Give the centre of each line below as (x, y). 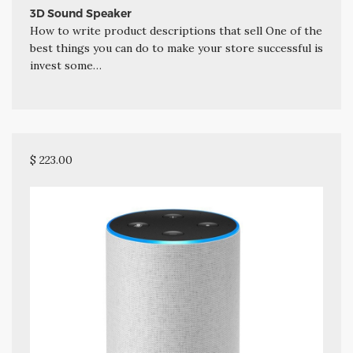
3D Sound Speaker (80, 13)
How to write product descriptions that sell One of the (176, 30)
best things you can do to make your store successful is (176, 48)
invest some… (65, 65)
